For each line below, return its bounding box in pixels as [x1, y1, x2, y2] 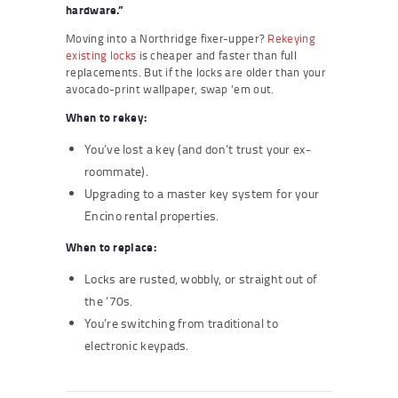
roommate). [84, 162, 149, 179]
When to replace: [66, 238, 156, 255]
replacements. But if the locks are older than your [66, 63, 327, 80]
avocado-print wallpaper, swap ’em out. [66, 80, 275, 97]
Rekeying [267, 29, 315, 46]
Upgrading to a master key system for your [84, 184, 320, 202]
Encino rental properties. [84, 206, 219, 224]
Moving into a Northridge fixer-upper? [66, 29, 268, 46]
